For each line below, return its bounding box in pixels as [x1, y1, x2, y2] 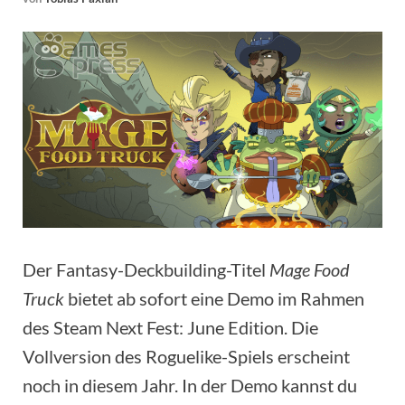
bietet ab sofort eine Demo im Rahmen [64, 287, 364, 309]
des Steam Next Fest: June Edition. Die [23, 316, 318, 338]
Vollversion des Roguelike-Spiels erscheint [23, 344, 350, 367]
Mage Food [269, 258, 350, 280]
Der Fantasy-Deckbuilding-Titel [23, 258, 269, 280]
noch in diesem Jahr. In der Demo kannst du [23, 373, 357, 396]
